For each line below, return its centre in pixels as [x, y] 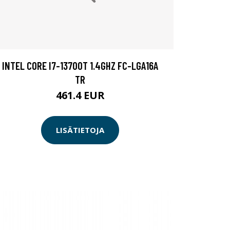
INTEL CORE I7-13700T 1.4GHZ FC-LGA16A [80, 65]
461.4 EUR [80, 95]
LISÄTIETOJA [80, 130]
